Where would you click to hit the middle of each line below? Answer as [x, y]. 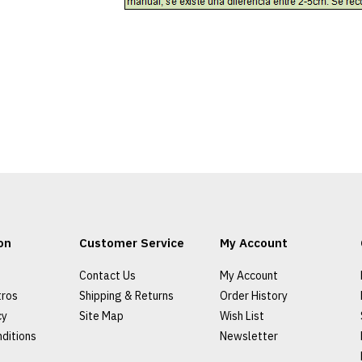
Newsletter [248, 336]
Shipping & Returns [126, 296]
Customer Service [131, 243]
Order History [253, 296]
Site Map [101, 316]
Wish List [242, 316]
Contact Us [107, 276]
